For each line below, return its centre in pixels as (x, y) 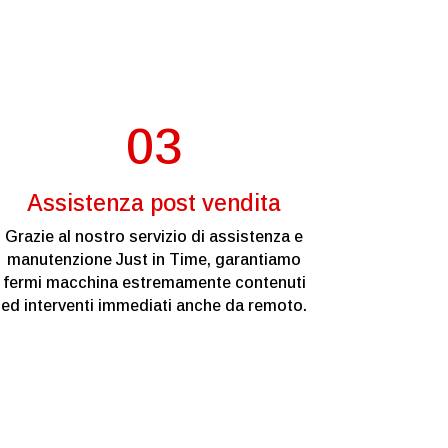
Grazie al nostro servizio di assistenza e (154, 237)
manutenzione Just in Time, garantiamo (154, 260)
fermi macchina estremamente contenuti (154, 283)
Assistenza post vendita (154, 203)
